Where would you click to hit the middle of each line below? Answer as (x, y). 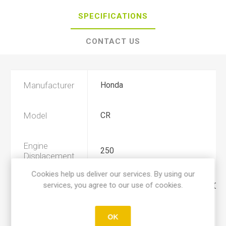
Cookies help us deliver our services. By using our (113, 174)
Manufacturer (49, 85)
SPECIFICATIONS (113, 16)
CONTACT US (113, 41)
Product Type (48, 216)
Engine (36, 146)
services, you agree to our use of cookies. (113, 185)
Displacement (49, 156)
